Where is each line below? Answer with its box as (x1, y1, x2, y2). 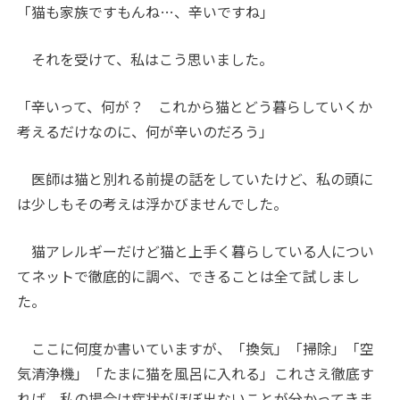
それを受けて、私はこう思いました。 (17, 48, 274, 71)
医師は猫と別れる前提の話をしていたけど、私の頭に (17, 168, 374, 190)
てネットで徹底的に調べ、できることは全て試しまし (17, 265, 361, 287)
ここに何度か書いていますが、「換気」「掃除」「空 (17, 337, 375, 360)
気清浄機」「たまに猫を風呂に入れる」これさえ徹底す (17, 362, 375, 385)
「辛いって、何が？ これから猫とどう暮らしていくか (17, 96, 373, 118)
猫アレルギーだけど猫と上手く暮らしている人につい (17, 240, 375, 262)
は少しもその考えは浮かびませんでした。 (17, 193, 288, 215)
